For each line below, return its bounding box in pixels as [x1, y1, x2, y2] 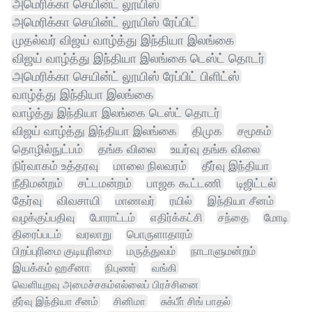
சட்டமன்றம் [78, 176, 132, 191]
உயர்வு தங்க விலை [171, 141, 260, 157]
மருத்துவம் [127, 244, 175, 258]
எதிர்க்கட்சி [150, 210, 203, 225]
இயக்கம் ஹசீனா [13, 261, 90, 275]
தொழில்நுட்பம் [13, 141, 83, 157]
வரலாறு [77, 228, 111, 242]
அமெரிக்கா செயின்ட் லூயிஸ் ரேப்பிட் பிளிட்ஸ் [13, 69, 240, 84]
